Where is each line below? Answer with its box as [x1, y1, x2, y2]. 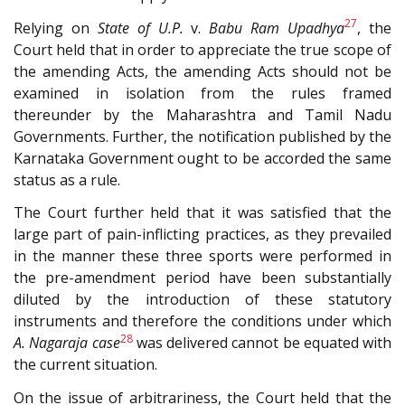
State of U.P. [97, 17, 184, 38]
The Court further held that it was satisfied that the [14, 202, 391, 223]
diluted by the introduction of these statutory [14, 289, 391, 310]
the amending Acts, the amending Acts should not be [14, 61, 391, 81]
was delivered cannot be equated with [132, 333, 391, 353]
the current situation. [14, 354, 157, 375]
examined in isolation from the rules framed [14, 82, 391, 103]
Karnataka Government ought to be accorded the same [14, 147, 391, 168]
